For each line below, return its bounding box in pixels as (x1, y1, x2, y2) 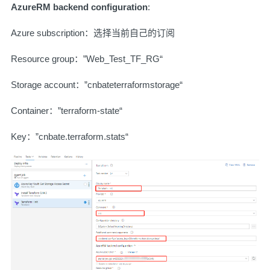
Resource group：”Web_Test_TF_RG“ (11, 54, 163, 64)
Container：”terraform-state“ (11, 105, 122, 116)
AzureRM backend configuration (11, 2, 148, 13)
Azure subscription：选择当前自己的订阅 (11, 28, 175, 39)
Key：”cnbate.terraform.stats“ (11, 131, 146, 142)
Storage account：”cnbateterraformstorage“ (11, 80, 183, 90)
